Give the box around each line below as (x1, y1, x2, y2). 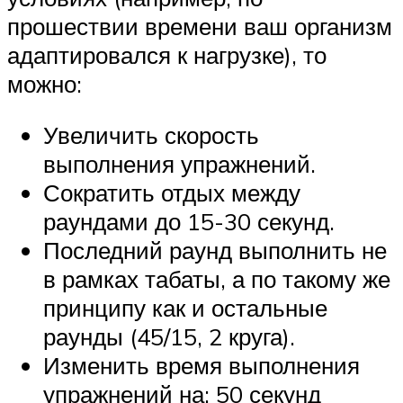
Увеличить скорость (43, 121, 259, 150)
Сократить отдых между (43, 178, 300, 208)
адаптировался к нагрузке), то (7, 40, 327, 69)
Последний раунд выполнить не (43, 236, 387, 265)
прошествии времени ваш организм (7, 11, 392, 40)
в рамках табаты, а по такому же (43, 264, 390, 294)
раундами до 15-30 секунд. (43, 207, 335, 237)
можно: (7, 68, 82, 98)
